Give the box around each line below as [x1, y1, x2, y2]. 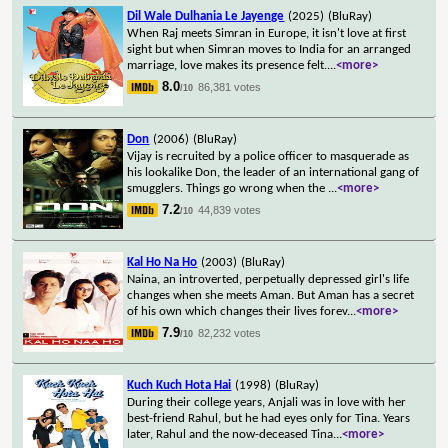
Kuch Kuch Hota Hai [127, 378, 232, 392]
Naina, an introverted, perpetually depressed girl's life [127, 272, 410, 286]
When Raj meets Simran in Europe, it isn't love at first [127, 26, 407, 40]
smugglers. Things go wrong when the [127, 181, 329, 195]
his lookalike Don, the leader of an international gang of [127, 165, 420, 179]
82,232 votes [198, 326, 262, 339]
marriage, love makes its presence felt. [127, 58, 328, 72]
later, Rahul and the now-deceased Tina [127, 427, 334, 441]
